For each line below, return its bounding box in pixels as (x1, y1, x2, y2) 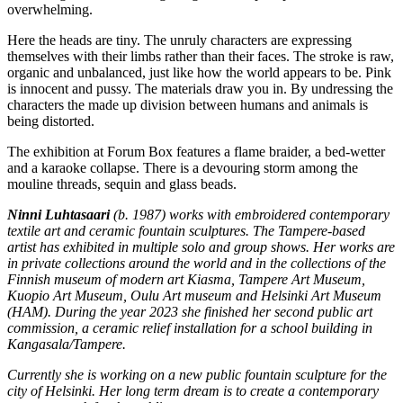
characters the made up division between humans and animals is (7, 96, 368, 112)
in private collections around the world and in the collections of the (7, 255, 386, 271)
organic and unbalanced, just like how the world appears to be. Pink (7, 64, 391, 80)
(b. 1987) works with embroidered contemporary (110, 206, 390, 222)
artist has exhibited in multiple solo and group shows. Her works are (7, 238, 395, 255)
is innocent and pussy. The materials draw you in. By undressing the (7, 80, 393, 96)
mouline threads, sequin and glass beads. (7, 175, 237, 192)
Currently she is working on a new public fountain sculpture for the (7, 366, 387, 382)
